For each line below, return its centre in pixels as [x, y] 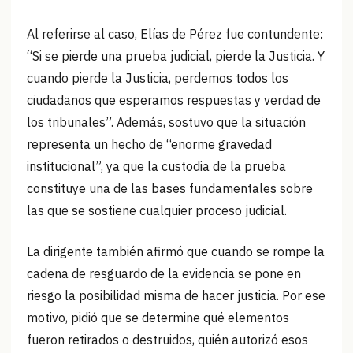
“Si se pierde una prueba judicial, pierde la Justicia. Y [176, 56]
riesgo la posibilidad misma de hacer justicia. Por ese [176, 296]
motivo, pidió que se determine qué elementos [158, 318]
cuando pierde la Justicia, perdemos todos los [158, 78]
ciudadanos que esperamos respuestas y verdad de [174, 100]
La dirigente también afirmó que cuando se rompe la [176, 252]
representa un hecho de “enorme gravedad [149, 145]
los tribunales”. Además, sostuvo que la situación [166, 123]
